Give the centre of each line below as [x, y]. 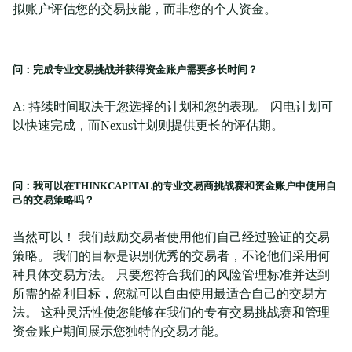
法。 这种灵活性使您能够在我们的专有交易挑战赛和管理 [171, 313]
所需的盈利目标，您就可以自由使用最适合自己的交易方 [170, 294]
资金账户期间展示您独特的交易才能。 [119, 332]
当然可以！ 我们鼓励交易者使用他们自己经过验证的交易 [171, 237]
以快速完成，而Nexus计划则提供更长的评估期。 [148, 126]
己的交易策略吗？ [53, 200]
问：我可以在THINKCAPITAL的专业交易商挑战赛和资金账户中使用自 [174, 186]
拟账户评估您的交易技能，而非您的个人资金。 [145, 9]
